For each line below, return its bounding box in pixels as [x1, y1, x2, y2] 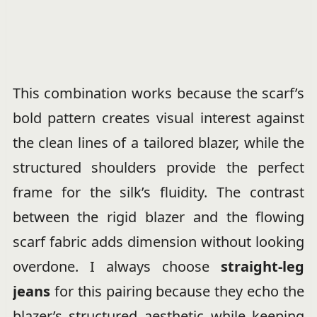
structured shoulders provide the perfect [12, 158, 305, 177]
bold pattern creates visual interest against [12, 108, 305, 127]
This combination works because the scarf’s [12, 83, 305, 103]
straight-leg [221, 257, 305, 276]
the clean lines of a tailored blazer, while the [12, 133, 305, 152]
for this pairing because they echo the [50, 282, 305, 301]
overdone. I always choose [12, 257, 221, 276]
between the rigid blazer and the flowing [12, 207, 305, 226]
